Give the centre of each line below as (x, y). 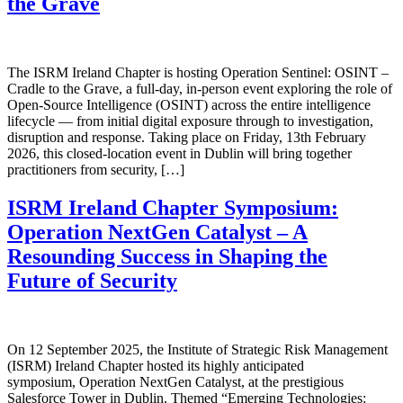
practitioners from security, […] (96, 170)
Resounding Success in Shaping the (167, 256)
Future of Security (92, 280)
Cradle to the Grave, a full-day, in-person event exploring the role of (200, 89)
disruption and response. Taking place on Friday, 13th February (187, 138)
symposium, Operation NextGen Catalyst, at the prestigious (175, 381)
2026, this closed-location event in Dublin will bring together (179, 154)
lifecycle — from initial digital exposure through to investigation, (190, 121)
